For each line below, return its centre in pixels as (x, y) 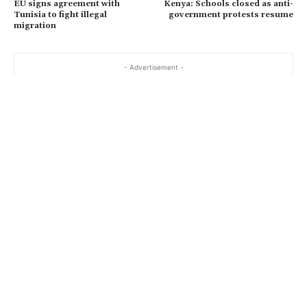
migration (35, 25)
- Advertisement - (153, 67)
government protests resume (231, 14)
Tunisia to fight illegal (60, 14)
